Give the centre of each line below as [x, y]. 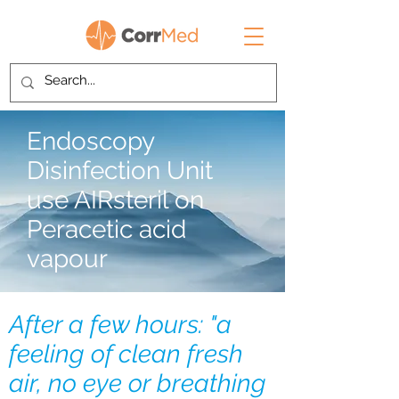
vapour [67, 259]
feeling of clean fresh [126, 354]
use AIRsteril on [115, 200]
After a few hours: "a [120, 325]
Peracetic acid [106, 229]
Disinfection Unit [120, 171]
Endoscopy [90, 141]
